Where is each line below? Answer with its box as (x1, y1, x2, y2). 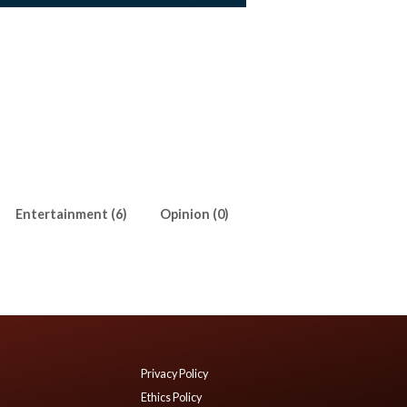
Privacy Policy (141, 366, 208, 381)
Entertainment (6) (15, 206, 127, 223)
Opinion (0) (160, 206, 229, 223)
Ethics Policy (141, 391, 202, 405)
